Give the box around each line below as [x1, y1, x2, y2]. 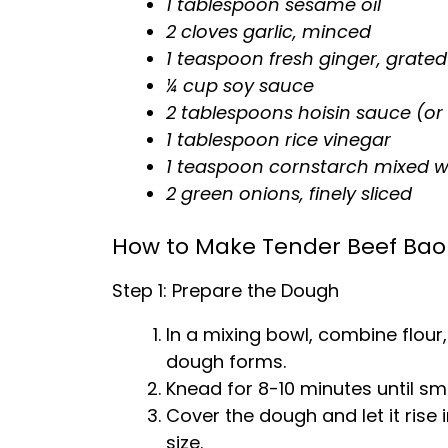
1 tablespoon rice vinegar [166, 127, 391, 152]
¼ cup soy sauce [166, 73, 314, 98]
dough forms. [166, 349, 286, 374]
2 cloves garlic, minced [166, 19, 371, 44]
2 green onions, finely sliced [166, 181, 412, 206]
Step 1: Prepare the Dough [112, 278, 339, 303]
